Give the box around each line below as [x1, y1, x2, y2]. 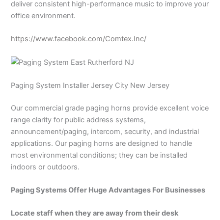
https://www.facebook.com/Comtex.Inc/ [11, 34, 147, 44]
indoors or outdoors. [11, 162, 80, 171]
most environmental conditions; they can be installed [11, 150, 188, 160]
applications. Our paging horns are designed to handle [11, 138, 192, 148]
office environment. [11, 11, 76, 20]
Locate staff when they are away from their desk [11, 209, 179, 218]
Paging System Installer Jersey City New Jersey [11, 81, 170, 90]
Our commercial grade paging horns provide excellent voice [11, 103, 209, 112]
